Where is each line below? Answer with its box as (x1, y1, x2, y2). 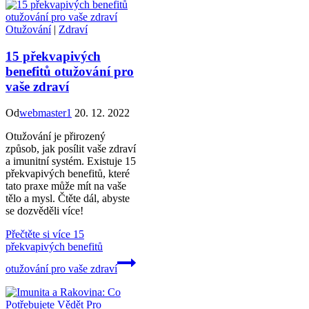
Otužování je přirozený (6, 130, 106, 143)
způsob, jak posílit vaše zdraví (6, 143, 136, 155)
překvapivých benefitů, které (6, 168, 130, 180)
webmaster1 (19, 107, 72, 119)
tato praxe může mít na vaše (6, 180, 126, 192)
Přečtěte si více (6, 228, 70, 241)
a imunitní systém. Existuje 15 (6, 155, 136, 168)
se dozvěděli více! (6, 205, 83, 217)
